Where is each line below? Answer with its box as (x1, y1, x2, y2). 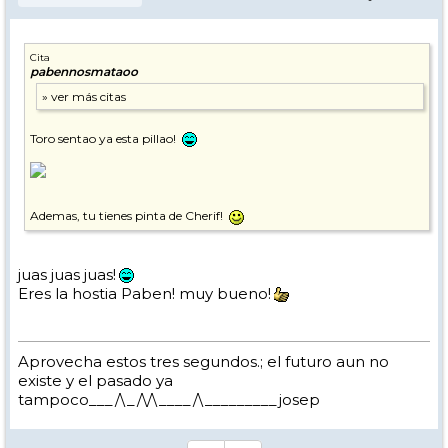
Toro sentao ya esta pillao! (30, 131, 179, 147)
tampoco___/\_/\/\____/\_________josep (18, 389, 320, 409)
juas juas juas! (18, 264, 116, 284)
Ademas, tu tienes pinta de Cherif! (30, 208, 226, 224)
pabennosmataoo (30, 64, 138, 80)
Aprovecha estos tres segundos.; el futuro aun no (18, 351, 389, 371)
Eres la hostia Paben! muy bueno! (18, 283, 271, 303)
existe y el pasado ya (18, 370, 173, 390)
